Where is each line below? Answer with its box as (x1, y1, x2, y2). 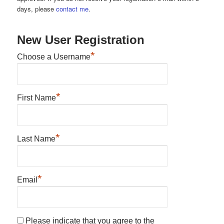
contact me (56, 3, 89, 13)
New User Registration (17, 32, 145, 46)
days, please (17, 3, 56, 13)
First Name (17, 93, 56, 102)
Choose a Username (17, 52, 91, 61)
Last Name (17, 134, 56, 143)
